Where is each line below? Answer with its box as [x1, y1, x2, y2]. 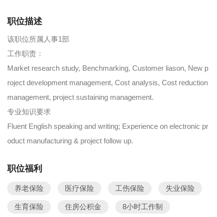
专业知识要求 [7, 108, 51, 116]
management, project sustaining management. [7, 93, 154, 101]
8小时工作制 [123, 202, 163, 211]
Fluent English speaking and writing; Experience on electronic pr [7, 122, 208, 130]
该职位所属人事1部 [7, 35, 69, 43]
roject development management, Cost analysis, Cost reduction [7, 78, 208, 87]
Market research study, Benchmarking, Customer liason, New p [7, 64, 208, 72]
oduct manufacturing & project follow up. [7, 137, 133, 145]
